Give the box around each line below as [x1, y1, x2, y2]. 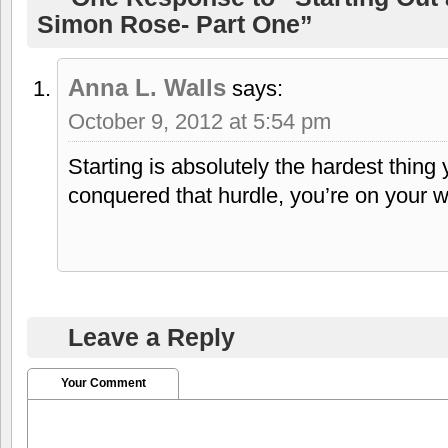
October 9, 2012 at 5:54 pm [68, 108, 331, 134]
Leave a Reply [68, 322, 235, 351]
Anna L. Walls [68, 73, 226, 101]
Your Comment [60, 375, 146, 390]
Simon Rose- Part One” [37, 9, 313, 38]
